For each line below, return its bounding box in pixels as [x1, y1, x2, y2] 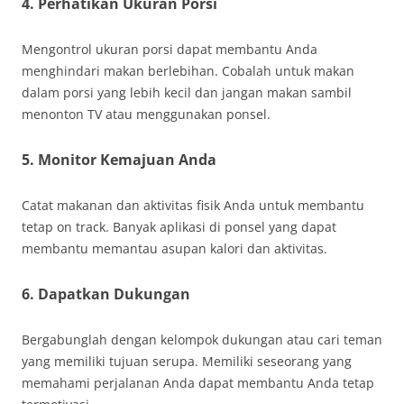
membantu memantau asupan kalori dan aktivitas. [22, 240, 327, 257]
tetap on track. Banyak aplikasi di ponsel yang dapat [22, 218, 336, 235]
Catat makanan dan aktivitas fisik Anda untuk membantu [22, 197, 364, 214]
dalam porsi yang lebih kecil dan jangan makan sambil [22, 84, 352, 101]
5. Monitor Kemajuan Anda [22, 150, 216, 170]
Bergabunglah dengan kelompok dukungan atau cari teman [22, 331, 382, 348]
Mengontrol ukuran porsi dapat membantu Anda [22, 41, 317, 58]
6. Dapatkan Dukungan [22, 284, 190, 304]
